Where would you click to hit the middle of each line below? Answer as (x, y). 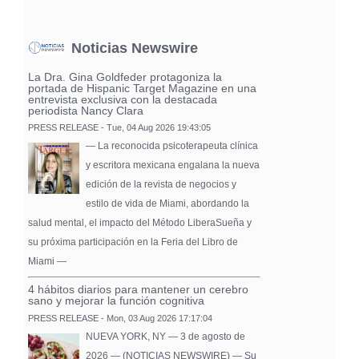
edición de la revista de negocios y (161, 185)
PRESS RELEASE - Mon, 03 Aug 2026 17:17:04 (120, 318)
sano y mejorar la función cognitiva (116, 301)
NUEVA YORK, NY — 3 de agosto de (165, 336)
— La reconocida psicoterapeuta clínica (172, 146)
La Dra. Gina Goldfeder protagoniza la (125, 77)
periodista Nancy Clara (86, 110)
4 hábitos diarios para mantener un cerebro (138, 290)
